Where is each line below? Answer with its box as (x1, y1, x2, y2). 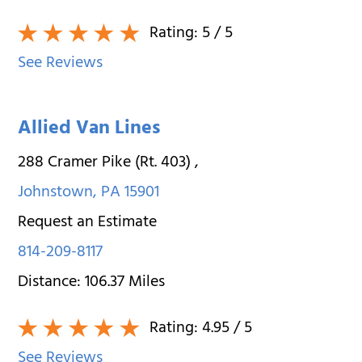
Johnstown (18, 178, 94, 208)
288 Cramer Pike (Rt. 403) (18, 148, 196, 179)
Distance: (18, 267, 86, 298)
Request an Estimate (18, 208, 158, 238)
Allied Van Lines (18, 111, 161, 149)
